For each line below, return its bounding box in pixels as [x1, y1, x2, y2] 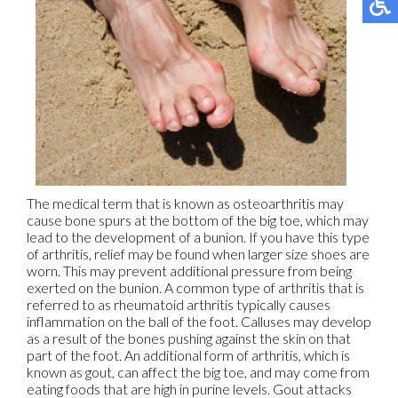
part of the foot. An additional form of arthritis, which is [27, 346, 350, 364]
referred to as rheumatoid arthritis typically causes [27, 296, 330, 314]
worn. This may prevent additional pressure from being [27, 262, 352, 280]
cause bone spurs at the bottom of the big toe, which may [27, 211, 369, 229]
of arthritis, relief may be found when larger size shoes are [27, 245, 370, 263]
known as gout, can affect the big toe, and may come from [27, 363, 370, 381]
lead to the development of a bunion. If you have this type [27, 228, 370, 246]
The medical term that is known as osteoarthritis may [27, 195, 344, 212]
